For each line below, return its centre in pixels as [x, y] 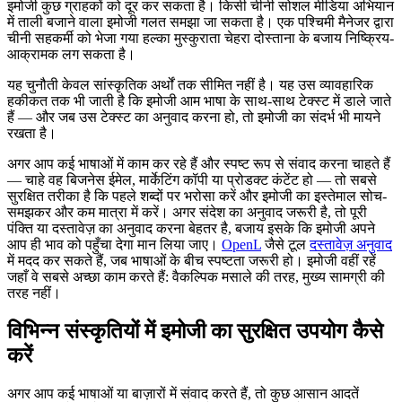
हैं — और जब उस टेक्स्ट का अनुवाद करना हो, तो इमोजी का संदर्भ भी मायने [194, 118]
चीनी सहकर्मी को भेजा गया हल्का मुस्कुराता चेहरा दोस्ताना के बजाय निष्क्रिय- [201, 39]
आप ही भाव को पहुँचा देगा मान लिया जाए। [114, 245]
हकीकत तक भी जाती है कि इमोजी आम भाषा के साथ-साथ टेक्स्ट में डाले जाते [199, 101]
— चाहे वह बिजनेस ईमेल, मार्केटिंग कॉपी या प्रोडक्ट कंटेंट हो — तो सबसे [192, 180]
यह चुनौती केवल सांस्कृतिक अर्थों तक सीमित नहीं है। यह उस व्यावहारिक [190, 85]
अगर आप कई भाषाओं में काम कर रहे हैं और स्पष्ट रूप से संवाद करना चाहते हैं [199, 164]
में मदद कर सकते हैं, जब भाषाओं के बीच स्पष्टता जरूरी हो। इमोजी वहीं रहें [192, 261]
